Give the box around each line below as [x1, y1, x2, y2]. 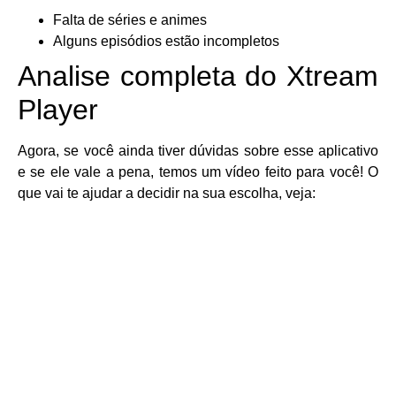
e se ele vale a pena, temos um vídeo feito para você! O [18, 164, 378, 179]
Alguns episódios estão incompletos [53, 33, 279, 49]
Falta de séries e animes [53, 11, 207, 27]
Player [18, 93, 98, 126]
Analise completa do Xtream [18, 59, 378, 92]
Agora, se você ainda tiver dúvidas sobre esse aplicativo [18, 142, 378, 158]
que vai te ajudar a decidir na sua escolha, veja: [18, 185, 316, 201]
